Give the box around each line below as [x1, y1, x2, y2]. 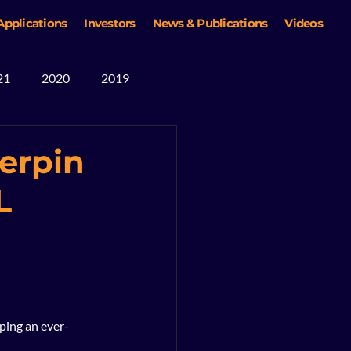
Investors [84, 16, 136, 31]
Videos [284, 16, 323, 31]
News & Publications [152, 16, 268, 31]
